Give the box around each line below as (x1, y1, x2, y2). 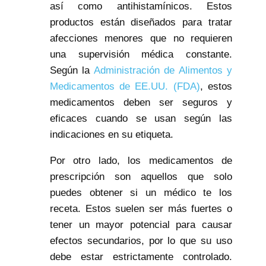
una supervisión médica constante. (49, 49, 233, 61)
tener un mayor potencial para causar (49, 219, 233, 231)
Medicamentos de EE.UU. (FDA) (49, 81, 200, 93)
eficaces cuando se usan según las (49, 113, 233, 125)
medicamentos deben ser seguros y (49, 97, 233, 109)
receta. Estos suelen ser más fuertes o (49, 203, 233, 215)
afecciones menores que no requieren (49, 33, 233, 45)
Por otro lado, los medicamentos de (49, 155, 233, 167)
